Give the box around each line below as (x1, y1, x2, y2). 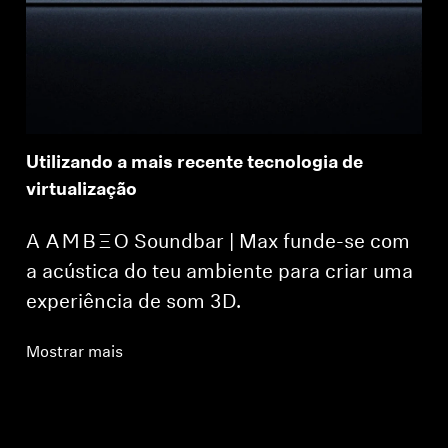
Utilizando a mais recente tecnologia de (26, 154, 364, 174)
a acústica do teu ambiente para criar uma (26, 263, 414, 284)
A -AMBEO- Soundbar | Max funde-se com (26, 233, 411, 254)
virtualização (26, 181, 138, 201)
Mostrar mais (26, 345, 124, 362)
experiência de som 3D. (26, 293, 242, 314)
